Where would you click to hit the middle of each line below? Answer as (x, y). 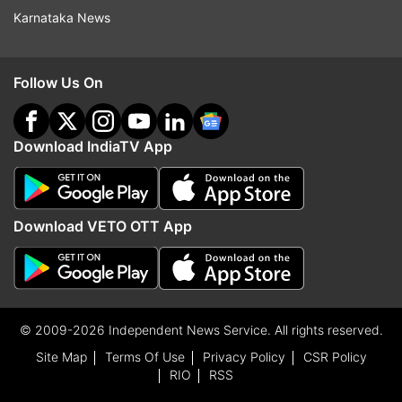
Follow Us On (58, 83)
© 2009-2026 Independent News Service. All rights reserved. (201, 330)
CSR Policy (335, 357)
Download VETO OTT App (103, 226)
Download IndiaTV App (93, 146)
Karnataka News (62, 17)
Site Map (61, 357)
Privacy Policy (244, 357)
